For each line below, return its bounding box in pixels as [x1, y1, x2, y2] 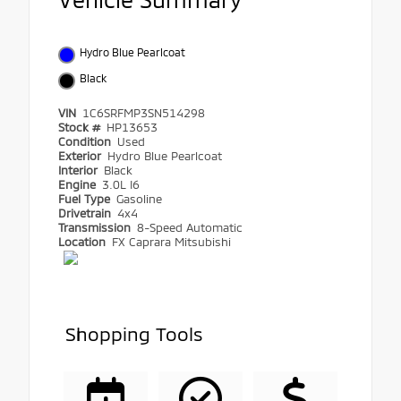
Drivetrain [58, 206, 115, 221]
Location [58, 235, 109, 250]
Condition [58, 134, 115, 149]
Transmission [58, 220, 134, 235]
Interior [58, 163, 101, 178]
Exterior [58, 149, 105, 164]
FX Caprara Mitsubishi [112, 235, 232, 250]
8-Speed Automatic [137, 220, 243, 235]
